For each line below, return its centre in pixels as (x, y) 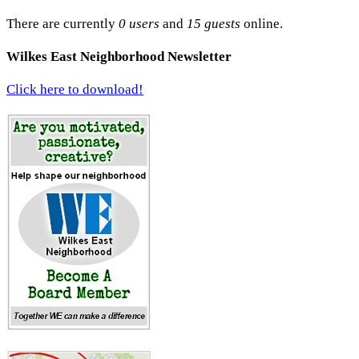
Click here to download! (75, 90)
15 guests (214, 23)
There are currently (63, 23)
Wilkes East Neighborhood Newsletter (119, 56)
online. (262, 23)
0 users (139, 23)
